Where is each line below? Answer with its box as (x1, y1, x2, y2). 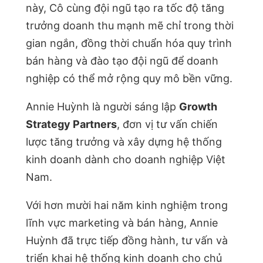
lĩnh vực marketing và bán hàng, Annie (26, 217, 218, 230)
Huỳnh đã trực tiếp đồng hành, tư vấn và (26, 234, 228, 247)
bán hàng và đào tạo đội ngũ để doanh (26, 55, 218, 68)
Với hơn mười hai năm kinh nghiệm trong (26, 199, 228, 212)
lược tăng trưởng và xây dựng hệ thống (26, 136, 222, 149)
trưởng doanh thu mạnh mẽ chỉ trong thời (26, 19, 234, 32)
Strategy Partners (26, 118, 117, 131)
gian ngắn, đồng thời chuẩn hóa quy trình (26, 37, 232, 50)
